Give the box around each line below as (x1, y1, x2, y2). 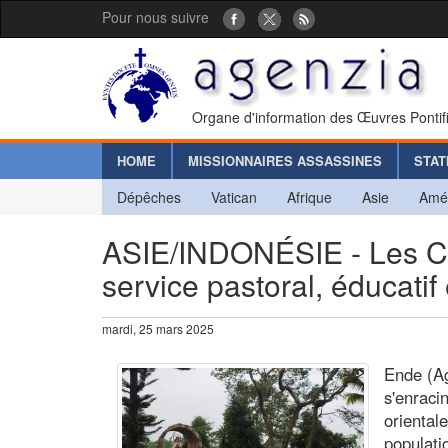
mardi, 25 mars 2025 (102, 319, 214, 337)
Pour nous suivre (102, 7, 209, 27)
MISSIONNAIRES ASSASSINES (188, 150, 382, 170)
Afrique (287, 186, 332, 207)
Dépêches (117, 186, 181, 207)
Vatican (211, 186, 257, 207)
